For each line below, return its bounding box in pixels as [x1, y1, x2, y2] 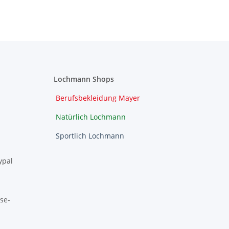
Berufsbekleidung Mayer [55, 93, 140, 103]
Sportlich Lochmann [55, 131, 124, 141]
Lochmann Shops [53, 74, 114, 84]
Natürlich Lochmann [55, 112, 126, 122]
